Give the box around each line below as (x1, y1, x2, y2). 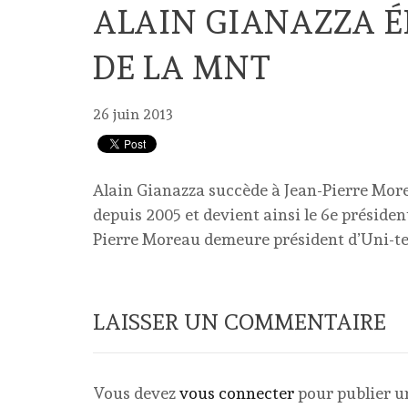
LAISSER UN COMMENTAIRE (93, 309, 386, 335)
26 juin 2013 (93, 106, 173, 123)
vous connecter (179, 383, 294, 403)
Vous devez (93, 383, 179, 403)
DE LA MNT (93, 48, 271, 87)
